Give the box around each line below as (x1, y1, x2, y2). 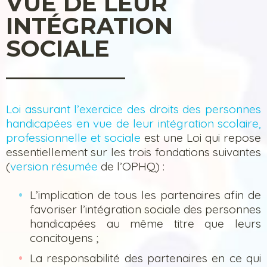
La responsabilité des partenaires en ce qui (30, 250, 261, 265)
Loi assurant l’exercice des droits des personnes (6, 102, 261, 117)
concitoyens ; (30, 231, 98, 246)
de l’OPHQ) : (98, 159, 164, 174)
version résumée (10, 159, 98, 174)
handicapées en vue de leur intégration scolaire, (6, 116, 261, 131)
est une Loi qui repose (141, 131, 261, 145)
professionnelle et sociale (6, 131, 141, 145)
